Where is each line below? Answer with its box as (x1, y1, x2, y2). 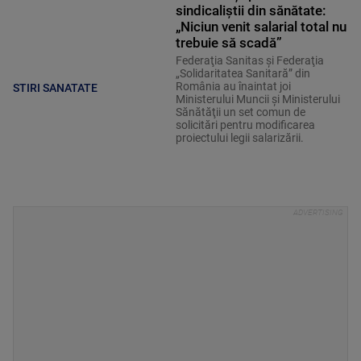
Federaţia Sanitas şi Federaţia (175, 54, 324, 68)
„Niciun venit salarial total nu (175, 19, 346, 35)
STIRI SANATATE (13, 81, 98, 94)
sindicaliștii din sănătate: (175, 2, 326, 19)
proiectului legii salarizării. (175, 131, 304, 145)
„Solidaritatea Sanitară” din (175, 67, 310, 81)
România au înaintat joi (175, 80, 291, 93)
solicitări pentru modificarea (175, 118, 315, 132)
